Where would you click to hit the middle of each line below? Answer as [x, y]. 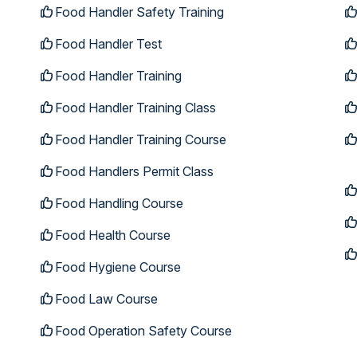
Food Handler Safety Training [139, 12]
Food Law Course [106, 299]
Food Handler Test [108, 44]
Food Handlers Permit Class [134, 171]
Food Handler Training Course [140, 139]
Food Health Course [112, 235]
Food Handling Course [119, 203]
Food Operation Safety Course [143, 331]
